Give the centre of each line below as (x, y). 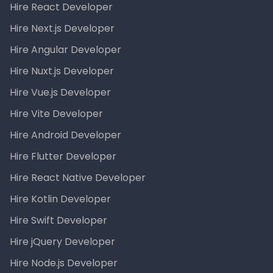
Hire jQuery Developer (62, 242)
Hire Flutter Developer (63, 157)
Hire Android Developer (66, 135)
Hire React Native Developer (78, 178)
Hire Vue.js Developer (60, 93)
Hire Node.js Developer (64, 263)
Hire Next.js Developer (62, 29)
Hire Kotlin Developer (60, 199)
